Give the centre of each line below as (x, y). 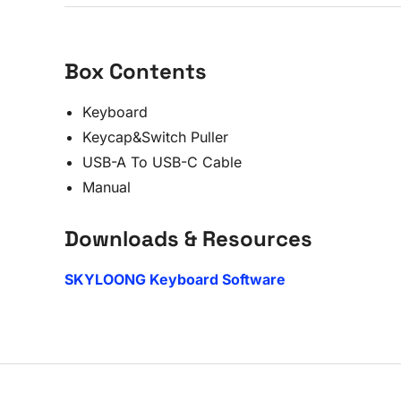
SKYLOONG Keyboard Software (175, 279)
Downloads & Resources (188, 239)
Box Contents (136, 71)
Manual (107, 187)
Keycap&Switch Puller (155, 137)
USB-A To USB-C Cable (162, 162)
